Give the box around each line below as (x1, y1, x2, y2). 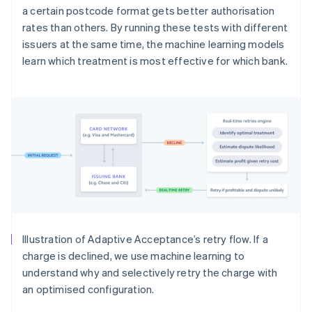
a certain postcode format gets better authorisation (22, 3, 275, 17)
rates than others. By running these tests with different (22, 19, 288, 34)
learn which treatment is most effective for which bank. (22, 53, 288, 68)
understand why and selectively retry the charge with (22, 265, 278, 280)
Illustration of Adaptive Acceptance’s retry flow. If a (22, 232, 268, 247)
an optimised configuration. (22, 282, 155, 297)
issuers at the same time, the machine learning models (22, 36, 285, 51)
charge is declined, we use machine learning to (22, 249, 245, 263)
